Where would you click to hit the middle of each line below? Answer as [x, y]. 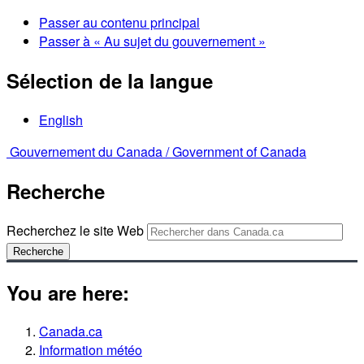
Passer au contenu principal [119, 22]
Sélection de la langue [110, 80]
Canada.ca [71, 331]
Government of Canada [239, 151]
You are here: [68, 292]
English [61, 119]
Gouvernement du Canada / [91, 151]
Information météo [91, 350]
